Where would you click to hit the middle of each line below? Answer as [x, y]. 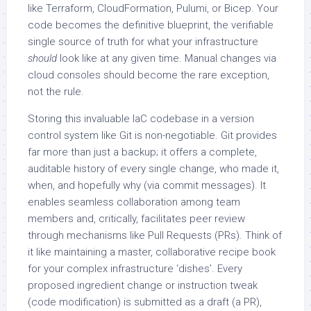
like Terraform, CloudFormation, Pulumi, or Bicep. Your [153, 8]
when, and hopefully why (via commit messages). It [147, 185]
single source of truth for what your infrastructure [143, 41]
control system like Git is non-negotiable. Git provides [152, 135]
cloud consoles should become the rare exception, [149, 75]
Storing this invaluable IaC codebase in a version [141, 118]
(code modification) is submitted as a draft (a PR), [145, 302]
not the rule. [56, 91]
